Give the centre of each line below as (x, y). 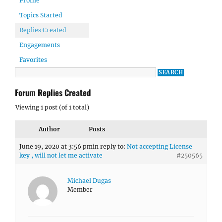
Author (49, 129)
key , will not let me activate (61, 155)
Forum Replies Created (53, 92)
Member (80, 190)
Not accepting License (160, 146)
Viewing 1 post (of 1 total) (52, 107)
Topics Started (41, 15)
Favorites (33, 60)
